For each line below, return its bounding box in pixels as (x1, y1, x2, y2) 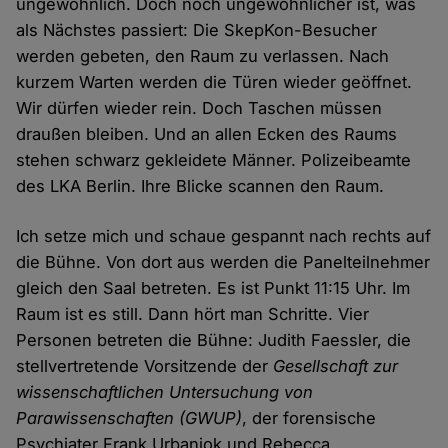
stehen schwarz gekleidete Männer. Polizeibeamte (16, 149, 412, 170)
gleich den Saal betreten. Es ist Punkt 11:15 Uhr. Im (16, 277, 411, 298)
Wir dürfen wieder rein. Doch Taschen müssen (16, 97, 383, 118)
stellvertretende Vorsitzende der (16, 355, 274, 376)
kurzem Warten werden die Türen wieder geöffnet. (16, 71, 413, 92)
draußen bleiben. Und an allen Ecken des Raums (16, 123, 398, 144)
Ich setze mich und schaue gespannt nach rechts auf (16, 225, 432, 246)
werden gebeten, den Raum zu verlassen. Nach (16, 45, 390, 66)
